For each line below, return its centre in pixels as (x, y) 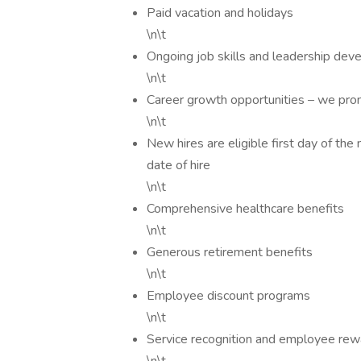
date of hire (178, 165)
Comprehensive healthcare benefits (245, 209)
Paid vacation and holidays (220, 13)
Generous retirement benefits (230, 252)
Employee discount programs (228, 296)
